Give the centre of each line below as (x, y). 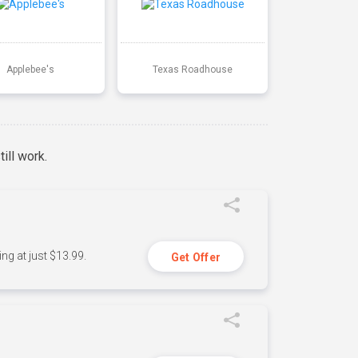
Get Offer (196, 258)
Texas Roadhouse (192, 69)
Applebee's (30, 69)
